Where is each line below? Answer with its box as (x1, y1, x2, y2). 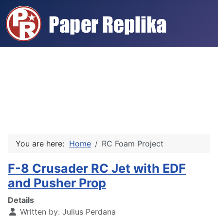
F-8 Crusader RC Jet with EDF (8, 161, 186, 176)
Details (8, 195, 34, 205)
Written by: (18, 207, 62, 217)
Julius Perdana (62, 207, 116, 217)
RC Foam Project (102, 139, 163, 148)
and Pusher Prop (8, 176, 106, 190)
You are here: (16, 139, 69, 148)
